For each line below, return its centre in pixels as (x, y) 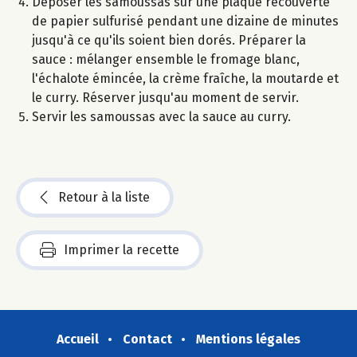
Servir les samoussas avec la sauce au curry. (161, 117)
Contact (147, 339)
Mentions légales (248, 339)
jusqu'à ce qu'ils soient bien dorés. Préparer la (169, 41)
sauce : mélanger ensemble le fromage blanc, (166, 60)
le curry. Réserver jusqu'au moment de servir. (165, 98)
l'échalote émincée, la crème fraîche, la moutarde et (185, 79)
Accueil (78, 339)
